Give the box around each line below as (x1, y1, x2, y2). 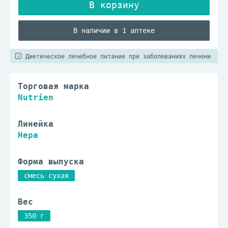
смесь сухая (24, 172, 69, 180)
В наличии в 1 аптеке (73, 26, 155, 35)
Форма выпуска (18, 157, 84, 166)
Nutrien (18, 93, 53, 102)
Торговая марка (18, 81, 89, 91)
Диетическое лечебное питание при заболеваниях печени (25, 53, 211, 60)
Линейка (18, 119, 53, 129)
